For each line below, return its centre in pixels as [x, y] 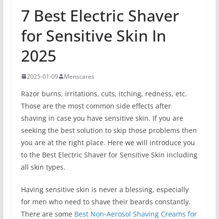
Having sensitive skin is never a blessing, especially [105, 189]
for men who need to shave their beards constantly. [106, 201]
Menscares [79, 76]
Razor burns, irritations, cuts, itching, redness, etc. [104, 93]
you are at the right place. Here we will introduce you [108, 142]
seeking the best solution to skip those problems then [109, 130]
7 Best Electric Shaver [100, 15]
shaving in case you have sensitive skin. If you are [102, 118]
